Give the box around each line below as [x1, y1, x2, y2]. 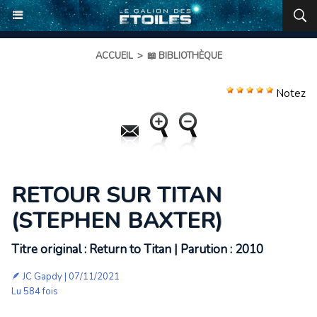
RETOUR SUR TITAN [11, 181, 222, 210]
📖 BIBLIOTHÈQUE [146, 50, 222, 62]
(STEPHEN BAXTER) [11, 207, 223, 236]
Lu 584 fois [11, 285, 58, 298]
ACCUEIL [95, 50, 133, 62]
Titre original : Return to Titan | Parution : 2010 [11, 241, 263, 258]
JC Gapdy [23, 270, 62, 283]
